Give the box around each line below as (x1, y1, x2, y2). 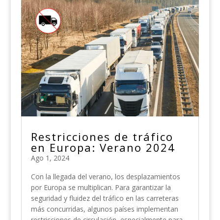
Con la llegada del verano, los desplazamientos (30, 172, 180, 182)
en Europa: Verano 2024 (30, 140, 175, 155)
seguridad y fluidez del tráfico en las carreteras (30, 193, 179, 203)
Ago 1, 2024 (30, 153, 69, 163)
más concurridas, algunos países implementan (30, 204, 178, 214)
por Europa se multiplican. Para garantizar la (30, 183, 171, 192)
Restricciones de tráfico (30, 129, 173, 144)
